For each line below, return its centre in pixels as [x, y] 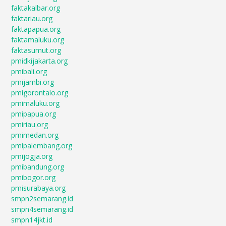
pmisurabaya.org [39, 188]
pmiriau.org [30, 124]
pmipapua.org [34, 114]
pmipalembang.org [42, 146]
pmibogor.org [34, 177]
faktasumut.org [36, 50]
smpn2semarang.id [42, 199]
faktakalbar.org [36, 8]
